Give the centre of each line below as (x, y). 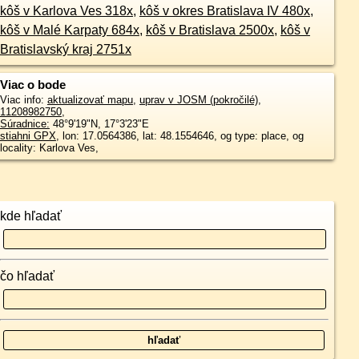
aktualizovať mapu (90, 100)
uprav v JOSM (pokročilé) (198, 100)
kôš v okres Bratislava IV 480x (224, 11)
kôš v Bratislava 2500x (210, 30)
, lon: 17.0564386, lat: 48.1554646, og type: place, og (179, 136)
